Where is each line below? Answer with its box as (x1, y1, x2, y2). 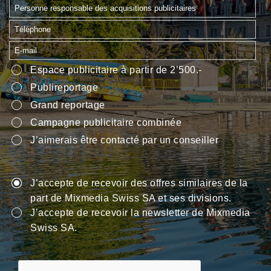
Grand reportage (30, 100, 105, 111)
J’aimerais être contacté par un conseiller (30, 135, 218, 146)
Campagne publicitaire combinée (30, 117, 181, 128)
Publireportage (30, 82, 98, 93)
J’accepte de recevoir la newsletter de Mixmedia (30, 207, 250, 218)
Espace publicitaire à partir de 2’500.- (30, 65, 202, 76)
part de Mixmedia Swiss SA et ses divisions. (30, 193, 232, 204)
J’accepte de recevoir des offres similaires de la (30, 178, 248, 189)
